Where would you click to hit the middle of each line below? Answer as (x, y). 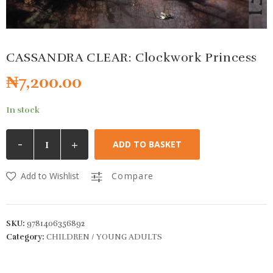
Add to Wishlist (50, 176)
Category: (26, 237)
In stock (23, 110)
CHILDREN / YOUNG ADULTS (104, 237)
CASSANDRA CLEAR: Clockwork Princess (132, 58)
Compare (133, 176)
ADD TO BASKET (147, 144)
